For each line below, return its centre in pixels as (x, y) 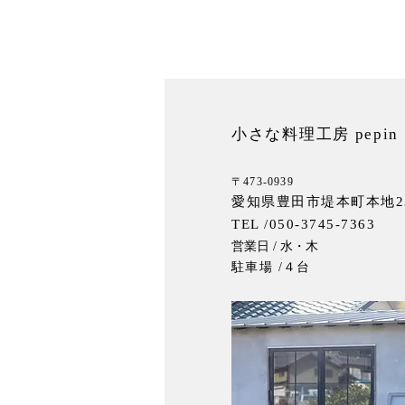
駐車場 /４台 (271, 267)
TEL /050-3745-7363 (303, 224)
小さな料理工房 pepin (316, 134)
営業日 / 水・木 (277, 246)
